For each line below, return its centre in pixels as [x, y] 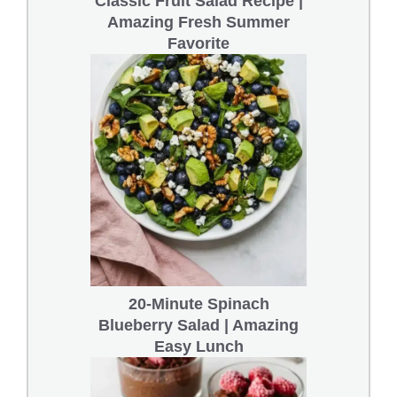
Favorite [198, 44]
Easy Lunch [198, 347]
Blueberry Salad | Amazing [198, 326]
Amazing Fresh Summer [198, 23]
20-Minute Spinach [198, 304]
